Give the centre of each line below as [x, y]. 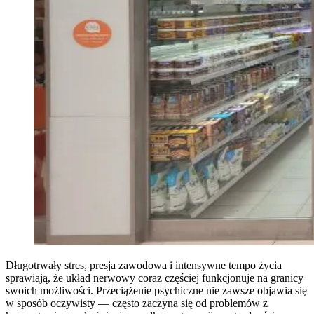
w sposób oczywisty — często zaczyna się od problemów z [137, 303]
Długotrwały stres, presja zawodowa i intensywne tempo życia [144, 265]
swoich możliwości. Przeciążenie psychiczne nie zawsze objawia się [156, 290]
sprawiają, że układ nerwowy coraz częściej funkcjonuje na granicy [155, 278]
